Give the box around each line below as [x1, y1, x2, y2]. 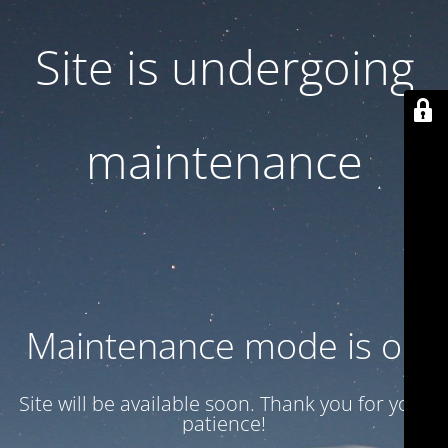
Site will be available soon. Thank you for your [18, 390, 430, 417]
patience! [182, 410, 266, 437]
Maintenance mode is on [25, 321, 423, 370]
